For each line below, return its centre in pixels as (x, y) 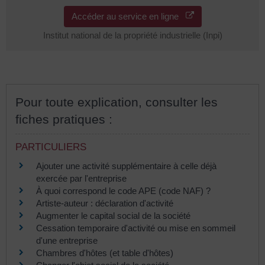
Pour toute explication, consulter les (117, 102)
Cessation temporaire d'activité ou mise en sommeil (136, 228)
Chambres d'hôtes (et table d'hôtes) (105, 253)
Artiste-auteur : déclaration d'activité (105, 203)
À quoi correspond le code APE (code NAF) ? (123, 190)
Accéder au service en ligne (128, 16)
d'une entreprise (67, 240)
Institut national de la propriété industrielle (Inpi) (132, 35)
